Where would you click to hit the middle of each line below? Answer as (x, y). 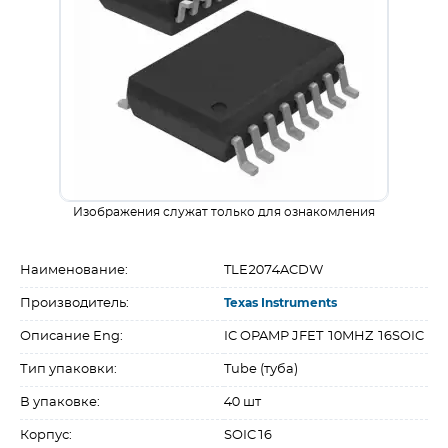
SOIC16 (248, 435)
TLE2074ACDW (273, 270)
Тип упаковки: (68, 369)
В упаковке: (60, 402)
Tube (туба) (261, 369)
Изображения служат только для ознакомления (224, 212)
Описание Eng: (71, 336)
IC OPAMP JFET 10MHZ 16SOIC (324, 336)
